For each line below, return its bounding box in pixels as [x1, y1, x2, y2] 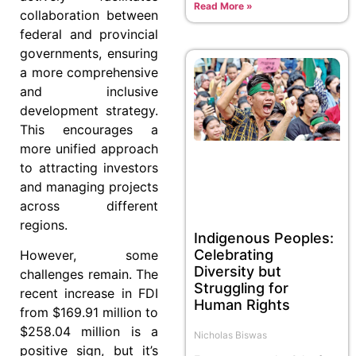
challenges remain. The [20, 266, 158, 283]
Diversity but [194, 262, 281, 280]
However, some [20, 247, 158, 264]
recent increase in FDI [20, 285, 158, 302]
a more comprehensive [20, 64, 158, 80]
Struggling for [194, 279, 288, 296]
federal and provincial [20, 25, 158, 42]
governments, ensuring [20, 44, 158, 61]
